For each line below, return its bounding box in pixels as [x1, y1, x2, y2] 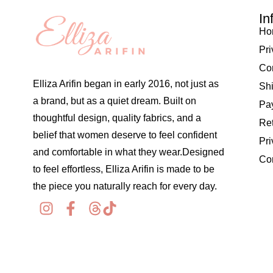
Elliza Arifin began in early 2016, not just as [32, 79, 219, 90]
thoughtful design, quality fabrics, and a [32, 113, 201, 124]
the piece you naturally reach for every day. [32, 181, 217, 192]
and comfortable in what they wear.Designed [32, 147, 224, 158]
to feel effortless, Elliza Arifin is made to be [32, 164, 214, 175]
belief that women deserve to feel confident [32, 130, 217, 141]
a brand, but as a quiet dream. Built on [32, 96, 196, 107]
